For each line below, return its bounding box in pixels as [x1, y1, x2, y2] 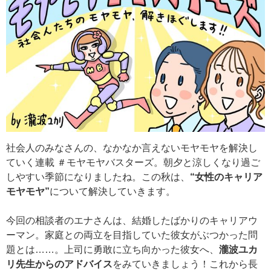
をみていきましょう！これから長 [113, 259, 258, 270]
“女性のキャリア [190, 172, 263, 183]
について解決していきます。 [50, 186, 175, 197]
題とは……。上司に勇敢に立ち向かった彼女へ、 [6, 244, 219, 255]
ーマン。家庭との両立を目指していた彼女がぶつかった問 [6, 230, 258, 241]
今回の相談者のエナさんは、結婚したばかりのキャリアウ [6, 215, 258, 226]
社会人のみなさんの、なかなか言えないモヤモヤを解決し [6, 143, 258, 154]
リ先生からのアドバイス [6, 259, 113, 270]
